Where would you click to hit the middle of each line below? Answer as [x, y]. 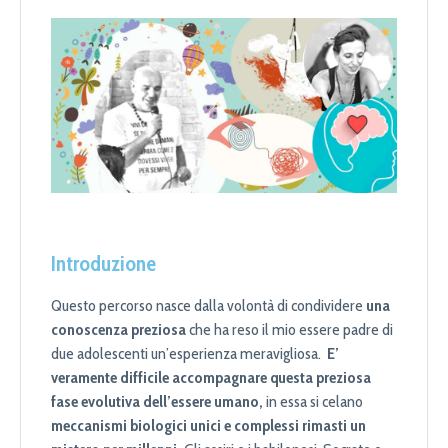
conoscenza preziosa [118, 330]
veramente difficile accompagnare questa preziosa [211, 378]
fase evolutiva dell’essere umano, [157, 402]
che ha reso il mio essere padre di [289, 330]
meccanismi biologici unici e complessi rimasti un [208, 426]
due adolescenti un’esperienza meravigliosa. [189, 354]
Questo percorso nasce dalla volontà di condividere [208, 306]
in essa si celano [313, 402]
